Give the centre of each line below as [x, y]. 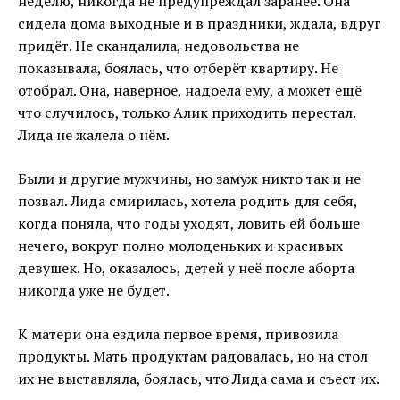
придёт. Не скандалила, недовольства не [158, 46]
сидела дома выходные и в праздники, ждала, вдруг [200, 24]
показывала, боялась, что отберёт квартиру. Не [178, 68]
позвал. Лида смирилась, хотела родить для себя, [187, 201]
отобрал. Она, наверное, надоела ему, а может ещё [190, 91]
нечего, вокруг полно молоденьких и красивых [180, 246]
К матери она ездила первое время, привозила [178, 334]
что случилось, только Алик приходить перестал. [187, 113]
